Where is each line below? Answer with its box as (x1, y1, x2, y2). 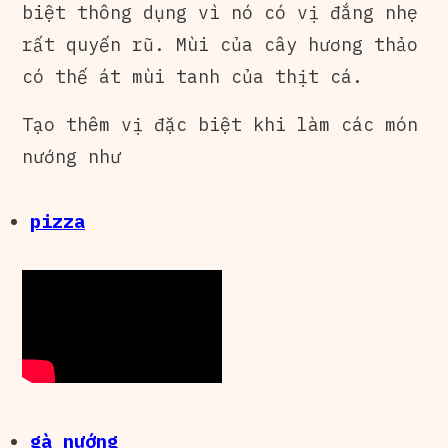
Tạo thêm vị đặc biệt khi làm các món (22, 113, 418, 137)
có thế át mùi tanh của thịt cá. (22, 65, 363, 89)
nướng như (22, 145, 121, 169)
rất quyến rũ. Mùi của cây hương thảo (22, 33, 418, 57)
